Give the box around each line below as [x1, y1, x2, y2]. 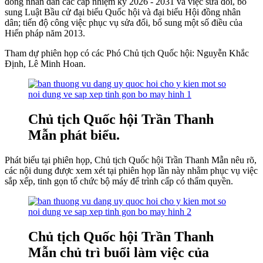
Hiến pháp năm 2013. [5, 28, 85, 39]
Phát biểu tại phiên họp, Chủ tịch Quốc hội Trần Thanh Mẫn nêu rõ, [5, 154, 257, 165]
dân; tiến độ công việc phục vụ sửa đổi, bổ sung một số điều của [5, 18, 242, 28]
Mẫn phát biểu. [28, 127, 120, 143]
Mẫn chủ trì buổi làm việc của [28, 244, 209, 260]
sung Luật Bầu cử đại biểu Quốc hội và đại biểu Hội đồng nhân [5, 7, 241, 18]
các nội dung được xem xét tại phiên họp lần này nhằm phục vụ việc [5, 165, 258, 176]
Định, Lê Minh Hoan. [5, 59, 86, 69]
